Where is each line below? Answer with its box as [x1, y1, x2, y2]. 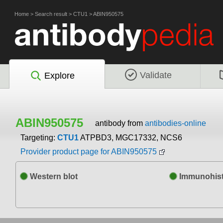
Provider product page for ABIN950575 [20, 147, 157, 156]
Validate [140, 70, 172, 80]
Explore [44, 70, 75, 81]
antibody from [95, 118, 145, 127]
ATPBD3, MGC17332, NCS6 [80, 133, 182, 142]
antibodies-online [145, 118, 206, 127]
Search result [35, 11, 67, 17]
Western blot [28, 172, 78, 181]
